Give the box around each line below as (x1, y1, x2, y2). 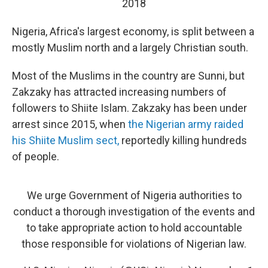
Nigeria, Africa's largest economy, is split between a (12, 25, 254, 38)
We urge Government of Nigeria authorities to (26, 189, 242, 202)
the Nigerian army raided (128, 118, 243, 131)
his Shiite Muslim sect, (12, 134, 119, 147)
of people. (12, 150, 59, 163)
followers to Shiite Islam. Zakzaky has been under (12, 102, 247, 115)
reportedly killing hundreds (119, 134, 247, 147)
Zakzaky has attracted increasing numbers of (12, 86, 227, 99)
